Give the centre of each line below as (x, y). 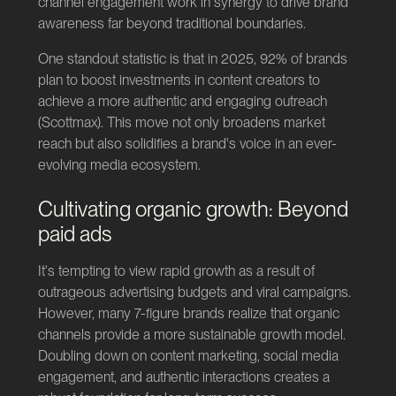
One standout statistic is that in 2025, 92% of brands (192, 59)
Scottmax (69, 123)
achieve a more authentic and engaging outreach (182, 102)
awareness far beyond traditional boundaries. (171, 24)
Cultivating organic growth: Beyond (193, 209)
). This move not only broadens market (211, 123)
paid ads (74, 234)
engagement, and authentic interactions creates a (183, 377)
